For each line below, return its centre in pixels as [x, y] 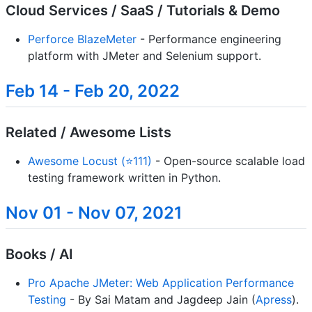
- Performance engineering [209, 39]
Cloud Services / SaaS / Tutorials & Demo [143, 10]
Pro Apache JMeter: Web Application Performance [161, 283]
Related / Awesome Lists [88, 132]
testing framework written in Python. [124, 177]
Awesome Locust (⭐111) [90, 161]
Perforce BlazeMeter [82, 39]
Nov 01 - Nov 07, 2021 [94, 212]
